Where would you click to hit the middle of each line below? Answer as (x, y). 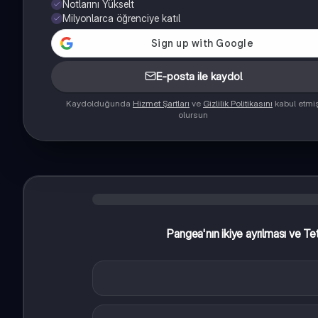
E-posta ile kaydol (199, 77)
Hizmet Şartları (161, 104)
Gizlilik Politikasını (238, 104)
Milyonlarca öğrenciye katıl (121, 18)
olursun (193, 115)
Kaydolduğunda (99, 104)
